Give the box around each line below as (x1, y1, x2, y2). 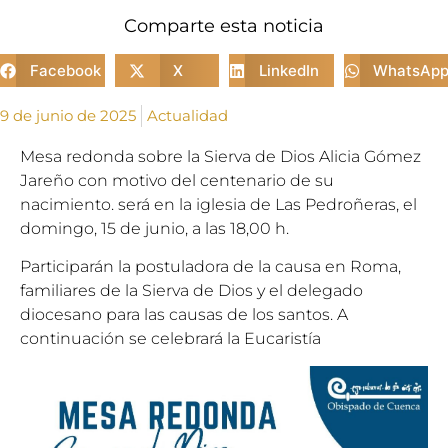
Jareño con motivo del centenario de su (20, 171, 334, 190)
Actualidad (147, 106, 228, 125)
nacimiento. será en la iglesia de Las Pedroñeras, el (20, 195, 417, 214)
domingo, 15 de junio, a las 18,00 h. (20, 219, 289, 238)
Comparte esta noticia (124, 15, 324, 37)
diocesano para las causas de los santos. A (20, 305, 348, 325)
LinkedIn (258, 60, 319, 80)
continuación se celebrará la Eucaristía (20, 329, 321, 349)
